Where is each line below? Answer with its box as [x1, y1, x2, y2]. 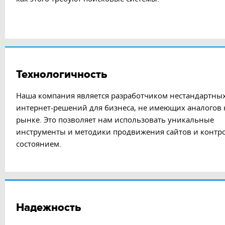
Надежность [16, 201, 81, 214]
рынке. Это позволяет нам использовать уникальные [16, 115, 214, 125]
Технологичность [16, 68, 107, 81]
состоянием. [16, 139, 61, 149]
